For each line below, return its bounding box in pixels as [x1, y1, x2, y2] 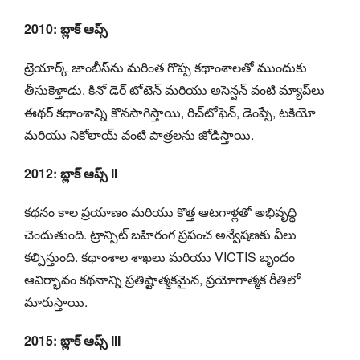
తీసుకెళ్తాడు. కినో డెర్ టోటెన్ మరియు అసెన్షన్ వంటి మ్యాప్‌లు [24, 80, 325, 99]
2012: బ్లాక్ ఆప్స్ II [24, 163, 117, 182]
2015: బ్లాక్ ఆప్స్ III [24, 330, 121, 350]
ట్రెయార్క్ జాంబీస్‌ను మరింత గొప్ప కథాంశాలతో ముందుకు [24, 57, 307, 76]
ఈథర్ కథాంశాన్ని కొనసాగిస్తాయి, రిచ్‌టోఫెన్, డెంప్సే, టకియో [24, 102, 316, 121]
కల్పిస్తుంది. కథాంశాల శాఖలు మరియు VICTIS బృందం [24, 247, 295, 266]
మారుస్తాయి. [24, 292, 88, 311]
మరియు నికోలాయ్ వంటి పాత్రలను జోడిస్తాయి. [24, 125, 254, 144]
